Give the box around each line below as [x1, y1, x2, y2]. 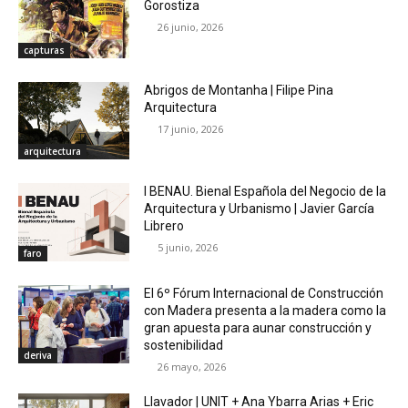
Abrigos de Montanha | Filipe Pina [144, 82, 334, 97]
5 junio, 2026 [158, 240, 219, 255]
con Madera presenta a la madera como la [144, 303, 387, 319]
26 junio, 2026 [158, 20, 224, 35]
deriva [24, 348, 52, 362]
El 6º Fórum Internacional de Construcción [144, 286, 384, 301]
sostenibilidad [144, 338, 224, 353]
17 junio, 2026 [158, 121, 224, 136]
